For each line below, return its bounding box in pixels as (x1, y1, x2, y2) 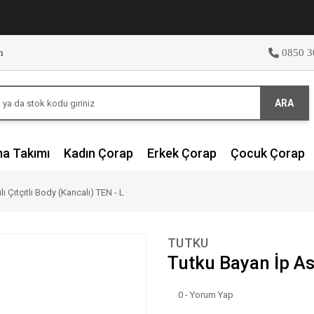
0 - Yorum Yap (178, 289, 233, 300)
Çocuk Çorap (231, 146, 305, 161)
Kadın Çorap (64, 146, 133, 161)
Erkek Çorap (147, 146, 217, 161)
